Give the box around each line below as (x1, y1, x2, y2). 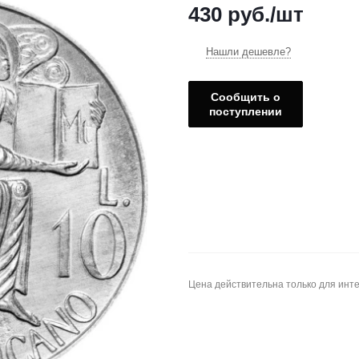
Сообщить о (211, 91, 280, 104)
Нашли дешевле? (206, 46, 291, 58)
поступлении (209, 105, 282, 119)
